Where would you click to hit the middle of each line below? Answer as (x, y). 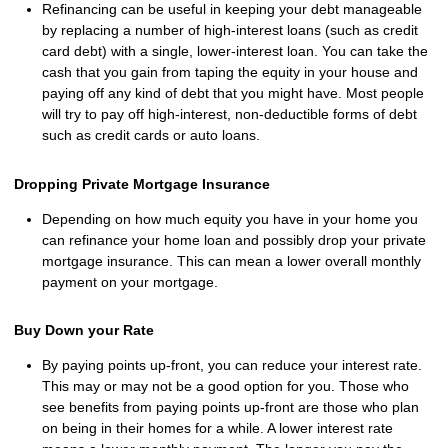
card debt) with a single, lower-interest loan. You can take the (235, 51)
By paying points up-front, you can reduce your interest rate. (232, 365)
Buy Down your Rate (84, 330)
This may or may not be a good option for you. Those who (225, 386)
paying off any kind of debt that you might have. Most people (233, 93)
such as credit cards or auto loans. (151, 135)
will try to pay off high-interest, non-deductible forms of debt (229, 114)
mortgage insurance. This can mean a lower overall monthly (231, 260)
